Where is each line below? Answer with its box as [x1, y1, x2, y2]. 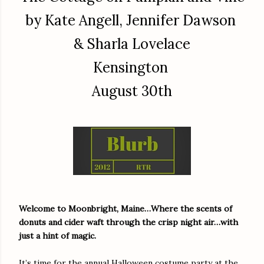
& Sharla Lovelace [74, 34, 190, 53]
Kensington [93, 58, 171, 77]
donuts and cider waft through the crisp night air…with [19, 216, 238, 227]
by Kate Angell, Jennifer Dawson [25, 11, 239, 29]
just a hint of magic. [19, 230, 96, 241]
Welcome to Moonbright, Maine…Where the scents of [19, 203, 232, 214]
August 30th [92, 81, 172, 100]
